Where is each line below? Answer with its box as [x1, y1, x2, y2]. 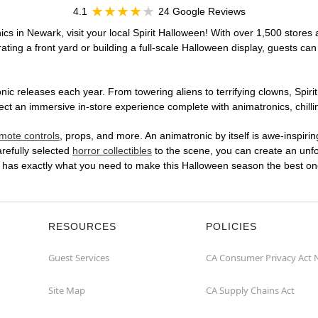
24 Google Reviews [158, 6, 246, 18]
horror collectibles [72, 145, 152, 157]
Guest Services [48, 251, 109, 265]
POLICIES [206, 221, 257, 233]
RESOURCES [48, 221, 116, 233]
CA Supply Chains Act [206, 284, 295, 297]
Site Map [48, 284, 85, 297]
